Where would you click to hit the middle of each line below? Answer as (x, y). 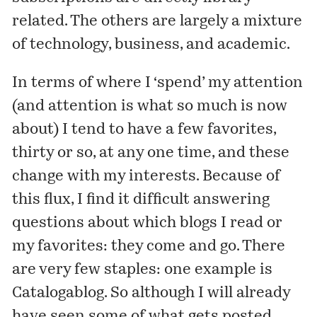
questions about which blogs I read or (148, 224)
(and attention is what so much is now (150, 107)
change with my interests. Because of (146, 177)
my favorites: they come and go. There (149, 247)
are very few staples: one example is (143, 270)
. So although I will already (197, 294)
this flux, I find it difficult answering (141, 200)
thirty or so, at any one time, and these (151, 154)
